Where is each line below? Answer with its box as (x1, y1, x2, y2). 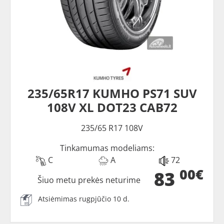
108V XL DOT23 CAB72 (46, 99, 177, 116)
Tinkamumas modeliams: (59, 142, 154, 154)
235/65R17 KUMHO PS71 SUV (27, 85, 197, 102)
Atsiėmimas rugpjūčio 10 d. (38, 194, 129, 204)
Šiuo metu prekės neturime (37, 174, 141, 186)
